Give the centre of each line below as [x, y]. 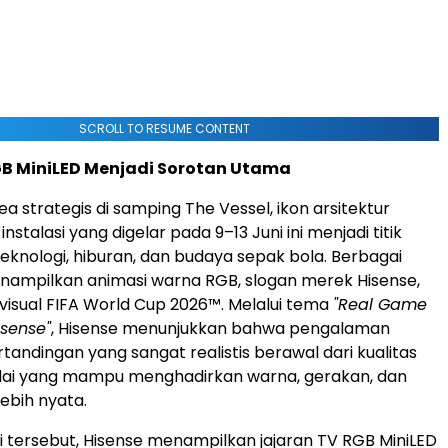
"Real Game [380, 304]
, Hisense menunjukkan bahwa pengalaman [220, 328]
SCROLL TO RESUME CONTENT [164, 128]
